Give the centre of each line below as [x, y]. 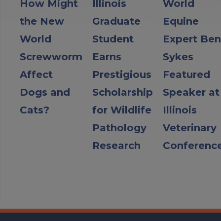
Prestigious [122, 74]
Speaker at [191, 92]
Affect [36, 74]
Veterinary [190, 128]
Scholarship [123, 92]
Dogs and [45, 92]
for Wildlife [122, 110]
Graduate [116, 21]
